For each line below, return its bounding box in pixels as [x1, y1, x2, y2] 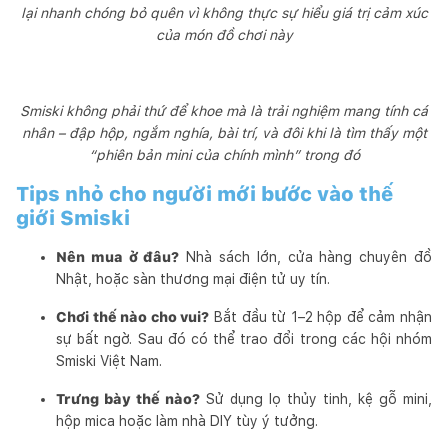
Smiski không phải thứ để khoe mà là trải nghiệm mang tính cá [20, 102, 428, 119]
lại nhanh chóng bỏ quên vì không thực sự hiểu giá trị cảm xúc [20, 4, 428, 21]
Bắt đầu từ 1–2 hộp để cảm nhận [209, 308, 433, 325]
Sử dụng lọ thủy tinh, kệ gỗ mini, [200, 390, 432, 407]
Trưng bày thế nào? [56, 390, 200, 407]
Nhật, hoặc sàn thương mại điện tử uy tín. [56, 270, 330, 287]
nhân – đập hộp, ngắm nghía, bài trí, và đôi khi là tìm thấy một [21, 124, 427, 141]
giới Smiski [16, 205, 130, 230]
